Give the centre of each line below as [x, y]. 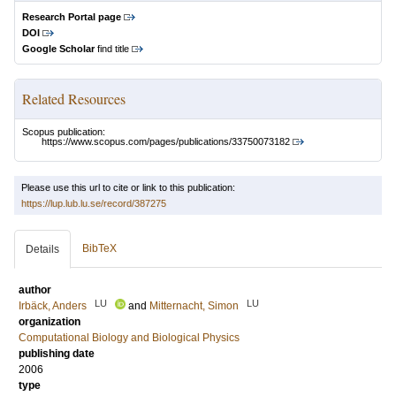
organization [49, 322]
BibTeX [99, 249]
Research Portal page [72, 17]
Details [42, 250]
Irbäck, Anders [53, 306]
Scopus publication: [64, 132]
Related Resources [74, 99]
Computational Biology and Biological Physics [129, 338]
